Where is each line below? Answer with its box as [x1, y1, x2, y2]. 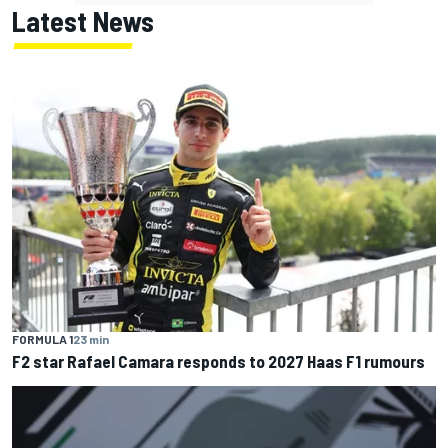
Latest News [12, 4, 154, 39]
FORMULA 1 [12, 331, 73, 346]
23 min [73, 331, 109, 346]
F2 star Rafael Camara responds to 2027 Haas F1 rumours [12, 350, 425, 371]
